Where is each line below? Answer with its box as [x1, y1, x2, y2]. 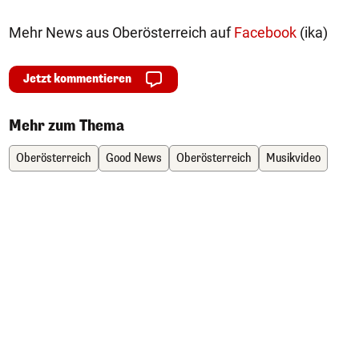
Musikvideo [266, 151, 321, 167]
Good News [106, 151, 162, 167]
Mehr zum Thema [9, 116, 124, 136]
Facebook [234, 24, 296, 42]
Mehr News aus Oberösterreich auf [9, 24, 234, 42]
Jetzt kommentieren [23, 71, 131, 87]
